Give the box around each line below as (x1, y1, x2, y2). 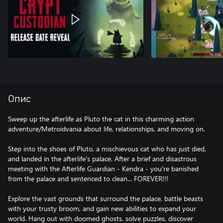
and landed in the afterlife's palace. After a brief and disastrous (8, 154, 197, 163)
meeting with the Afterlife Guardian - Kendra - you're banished (8, 164, 199, 173)
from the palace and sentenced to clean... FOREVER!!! (8, 174, 168, 183)
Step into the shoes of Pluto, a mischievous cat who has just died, (8, 144, 206, 153)
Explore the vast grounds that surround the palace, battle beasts (8, 194, 203, 203)
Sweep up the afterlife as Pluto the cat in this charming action (8, 114, 194, 123)
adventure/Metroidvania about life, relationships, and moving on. (8, 124, 205, 133)
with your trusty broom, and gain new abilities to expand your (8, 204, 196, 213)
